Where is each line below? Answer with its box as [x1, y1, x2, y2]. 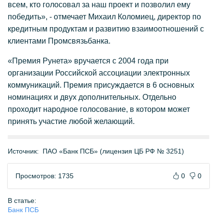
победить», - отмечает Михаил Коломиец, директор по [8, 13, 201, 21]
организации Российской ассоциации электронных [8, 69, 190, 77]
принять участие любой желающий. [8, 117, 135, 125]
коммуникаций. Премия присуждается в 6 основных [8, 81, 194, 89]
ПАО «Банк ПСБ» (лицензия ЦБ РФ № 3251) [43, 147, 184, 155]
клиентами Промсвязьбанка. [8, 37, 110, 45]
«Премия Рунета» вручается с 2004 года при [8, 57, 169, 65]
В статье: [8, 197, 36, 204]
